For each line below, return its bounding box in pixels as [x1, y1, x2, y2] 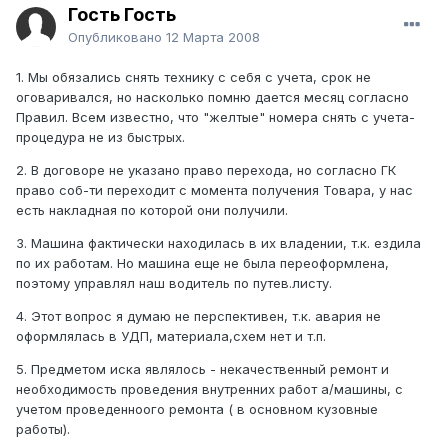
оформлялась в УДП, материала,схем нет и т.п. [16, 328, 326, 345]
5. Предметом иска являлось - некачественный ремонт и [16, 361, 389, 378]
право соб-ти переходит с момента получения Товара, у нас [16, 182, 413, 199]
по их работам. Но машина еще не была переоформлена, [16, 255, 389, 272]
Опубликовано [68, 29, 166, 46]
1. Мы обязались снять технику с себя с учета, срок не [16, 69, 371, 86]
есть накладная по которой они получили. [16, 202, 288, 219]
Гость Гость [68, 4, 176, 26]
